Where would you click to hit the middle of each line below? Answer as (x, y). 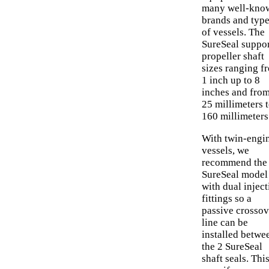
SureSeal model (235, 175)
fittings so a (227, 199)
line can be (225, 223)
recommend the (234, 163)
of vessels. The (233, 32)
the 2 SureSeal (232, 247)
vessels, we (225, 151)
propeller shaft (233, 56)
